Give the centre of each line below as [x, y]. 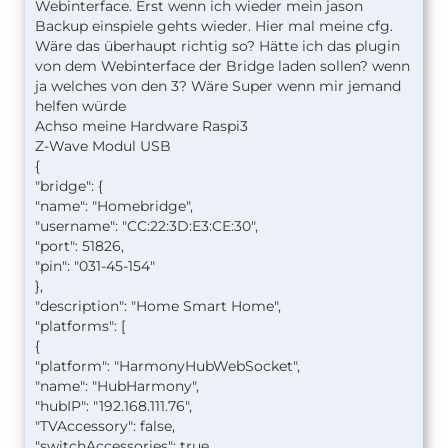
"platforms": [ [80, 326]
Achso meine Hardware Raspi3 [141, 126]
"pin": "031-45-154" [95, 266]
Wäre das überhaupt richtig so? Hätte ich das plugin [217, 46]
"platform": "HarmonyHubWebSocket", [167, 366]
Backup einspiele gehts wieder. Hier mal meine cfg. [214, 26]
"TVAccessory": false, [105, 426]
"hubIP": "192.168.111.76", [113, 406]
